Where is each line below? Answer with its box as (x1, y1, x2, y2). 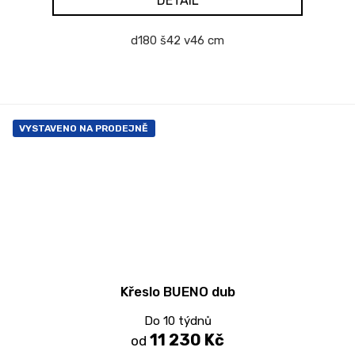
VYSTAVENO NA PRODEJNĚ (19, 122, 148, 134)
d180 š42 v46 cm (131, 32, 224, 48)
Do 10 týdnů (143, 313, 212, 328)
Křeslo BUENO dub (120, 283, 235, 300)
